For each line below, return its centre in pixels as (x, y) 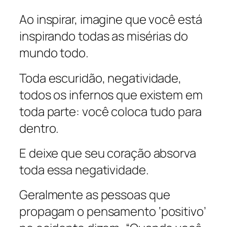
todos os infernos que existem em (111, 94)
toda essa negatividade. (84, 169)
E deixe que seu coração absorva (108, 153)
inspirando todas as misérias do (104, 36)
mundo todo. (54, 53)
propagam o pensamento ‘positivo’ (113, 211)
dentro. (39, 128)
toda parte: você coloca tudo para (110, 111)
